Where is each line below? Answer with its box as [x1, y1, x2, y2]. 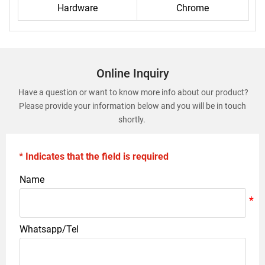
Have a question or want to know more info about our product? [17, 87, 248, 97]
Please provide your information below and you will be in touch [19, 101, 246, 111]
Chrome [176, 2, 209, 14]
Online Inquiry [96, 66, 169, 80]
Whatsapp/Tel [19, 223, 79, 235]
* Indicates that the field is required [19, 150, 169, 162]
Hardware [57, 2, 98, 14]
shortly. [118, 114, 147, 124]
